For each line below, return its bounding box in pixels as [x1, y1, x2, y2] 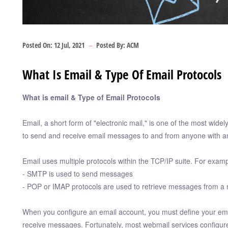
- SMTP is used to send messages [22, 168, 133, 179]
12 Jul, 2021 [54, 40, 84, 50]
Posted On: [22, 40, 52, 50]
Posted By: [96, 40, 125, 50]
